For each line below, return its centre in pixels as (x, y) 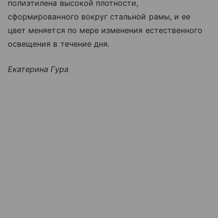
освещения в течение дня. (59, 44)
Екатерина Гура (38, 69)
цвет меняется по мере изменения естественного (105, 30)
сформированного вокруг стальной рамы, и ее (99, 17)
